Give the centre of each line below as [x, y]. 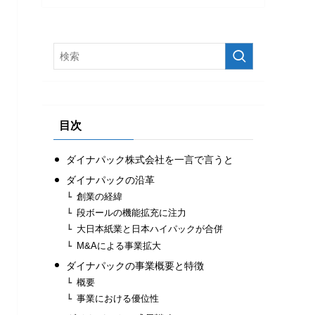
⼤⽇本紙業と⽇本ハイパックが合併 [150, 230]
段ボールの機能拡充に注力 [132, 213]
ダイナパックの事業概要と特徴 [135, 265]
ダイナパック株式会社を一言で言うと [149, 160]
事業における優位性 [118, 298]
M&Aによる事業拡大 [119, 246]
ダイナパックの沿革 [110, 180]
